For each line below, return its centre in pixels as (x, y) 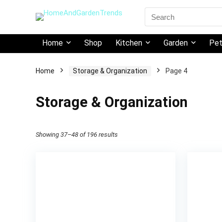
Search (156, 11)
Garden (176, 43)
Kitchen (129, 43)
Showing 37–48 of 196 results (77, 135)
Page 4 (176, 71)
